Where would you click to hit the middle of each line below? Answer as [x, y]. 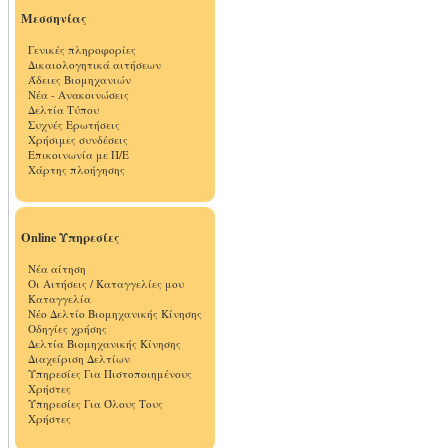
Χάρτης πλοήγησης [76, 169]
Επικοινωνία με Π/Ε [78, 154]
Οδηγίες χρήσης [67, 328]
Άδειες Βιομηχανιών [79, 79]
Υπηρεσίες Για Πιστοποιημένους [110, 373]
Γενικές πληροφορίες [82, 49]
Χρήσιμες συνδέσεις [78, 139]
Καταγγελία [59, 298]
